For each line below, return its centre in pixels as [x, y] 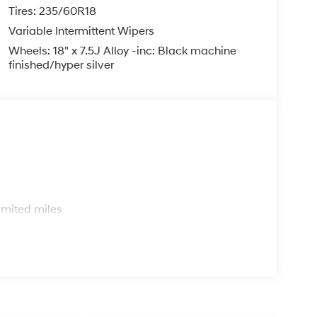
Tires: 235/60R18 [52, 11]
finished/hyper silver [61, 65]
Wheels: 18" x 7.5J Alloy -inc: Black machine [122, 51]
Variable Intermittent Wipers [81, 31]
